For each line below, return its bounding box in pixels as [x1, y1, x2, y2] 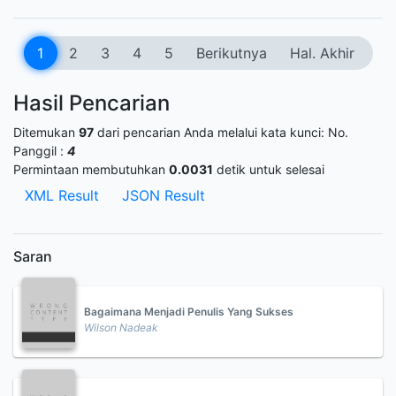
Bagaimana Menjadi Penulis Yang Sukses [84, 305, 293, 318]
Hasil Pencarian [13, 90, 170, 116]
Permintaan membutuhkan [13, 162, 169, 177]
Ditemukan [13, 125, 79, 140]
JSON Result [122, 187, 205, 204]
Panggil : [13, 143, 67, 158]
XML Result [25, 187, 99, 204]
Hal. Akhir [289, 44, 354, 62]
